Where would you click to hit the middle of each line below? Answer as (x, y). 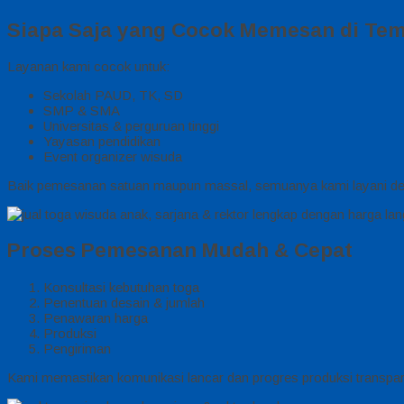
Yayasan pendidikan (102, 142)
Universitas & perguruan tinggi (131, 126)
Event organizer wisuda (113, 157)
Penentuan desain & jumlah (124, 302)
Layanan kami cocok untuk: (88, 67)
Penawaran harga (96, 317)
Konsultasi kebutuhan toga (121, 287)
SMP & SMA (82, 111)
